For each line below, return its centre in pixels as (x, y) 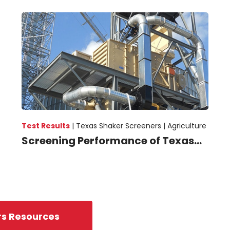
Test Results (46, 126)
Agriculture (187, 126)
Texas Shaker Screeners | (122, 126)
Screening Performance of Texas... (112, 140)
